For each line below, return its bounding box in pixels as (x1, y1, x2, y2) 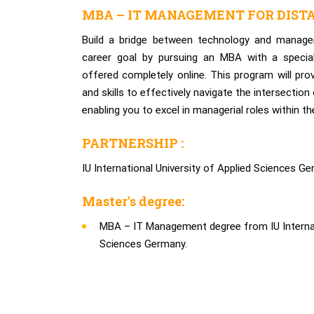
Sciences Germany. (100, 238, 187, 250)
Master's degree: (82, 193, 184, 210)
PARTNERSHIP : (82, 135, 184, 151)
